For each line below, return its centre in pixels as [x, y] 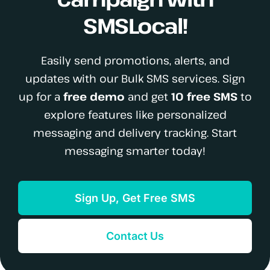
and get [148, 97]
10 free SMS [204, 97]
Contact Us [135, 236]
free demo [94, 97]
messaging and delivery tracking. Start [135, 133]
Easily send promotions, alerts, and [135, 61]
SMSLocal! [135, 26]
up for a [41, 97]
